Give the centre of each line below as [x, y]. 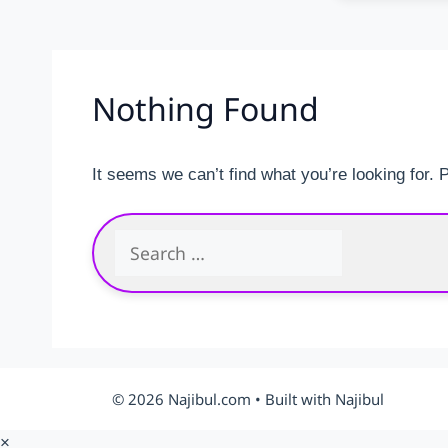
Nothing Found [205, 108]
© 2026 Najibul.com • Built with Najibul [248, 398]
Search [139, 240]
